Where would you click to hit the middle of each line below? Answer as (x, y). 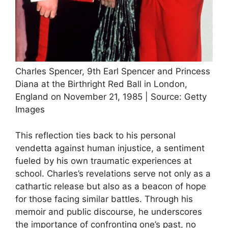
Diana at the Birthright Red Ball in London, (101, 84)
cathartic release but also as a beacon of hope (111, 186)
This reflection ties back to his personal (95, 135)
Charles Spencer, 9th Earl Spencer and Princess (113, 72)
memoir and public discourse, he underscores (109, 211)
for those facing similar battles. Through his (104, 199)
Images (30, 110)
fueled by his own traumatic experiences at (104, 161)
